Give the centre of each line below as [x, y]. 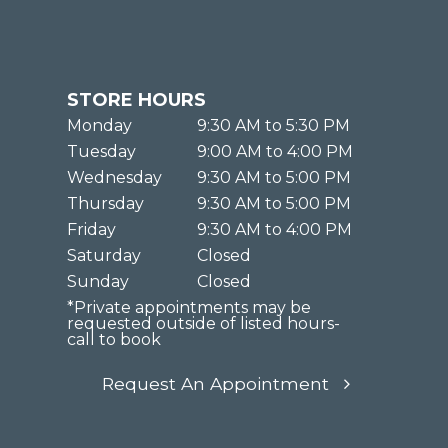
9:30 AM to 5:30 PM [274, 125]
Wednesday [115, 177]
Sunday [98, 281]
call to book [114, 339]
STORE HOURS [137, 99]
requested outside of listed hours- [204, 323]
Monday [100, 125]
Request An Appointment [216, 383]
